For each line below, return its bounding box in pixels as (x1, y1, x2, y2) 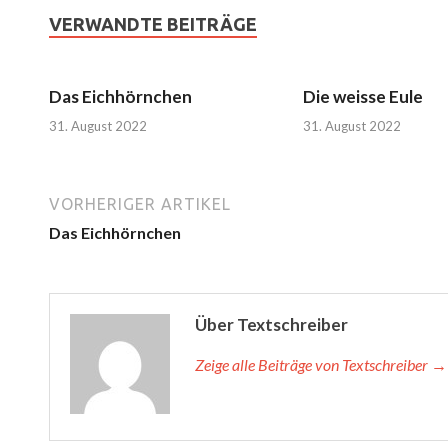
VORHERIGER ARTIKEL (49, 194, 231, 213)
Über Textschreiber (195, 313, 348, 335)
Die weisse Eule (302, 86, 423, 108)
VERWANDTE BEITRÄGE (49, 14, 257, 35)
